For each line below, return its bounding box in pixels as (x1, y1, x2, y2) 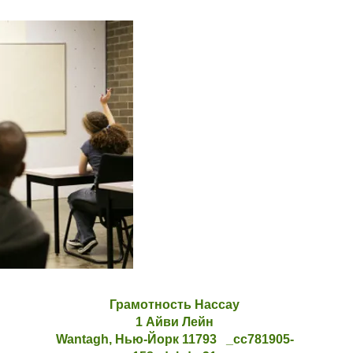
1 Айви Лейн (136, 315, 214, 329)
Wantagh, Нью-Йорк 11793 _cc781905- (55, 333, 294, 346)
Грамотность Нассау (110, 298, 240, 311)
